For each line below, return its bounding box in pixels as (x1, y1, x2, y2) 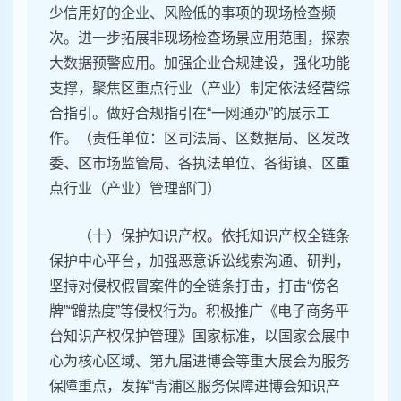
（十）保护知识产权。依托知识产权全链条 (78, 228, 350, 244)
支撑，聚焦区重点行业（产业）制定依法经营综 (49, 81, 350, 97)
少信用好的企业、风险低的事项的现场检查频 (49, 5, 336, 21)
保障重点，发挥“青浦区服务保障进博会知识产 (49, 379, 340, 395)
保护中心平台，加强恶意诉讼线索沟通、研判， (49, 253, 350, 269)
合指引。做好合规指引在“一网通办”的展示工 (49, 106, 330, 122)
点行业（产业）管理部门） (49, 181, 221, 197)
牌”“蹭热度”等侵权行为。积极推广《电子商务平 (49, 303, 349, 320)
